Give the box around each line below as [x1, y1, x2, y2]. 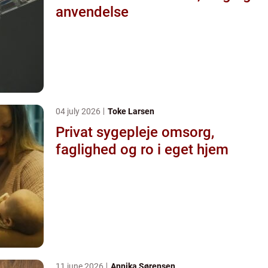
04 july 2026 [56, 106, 102, 116]
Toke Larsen [108, 106, 154, 116]
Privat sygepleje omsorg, [56, 123, 162, 141]
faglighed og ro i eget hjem [56, 141, 229, 158]
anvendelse [56, 3, 129, 20]
